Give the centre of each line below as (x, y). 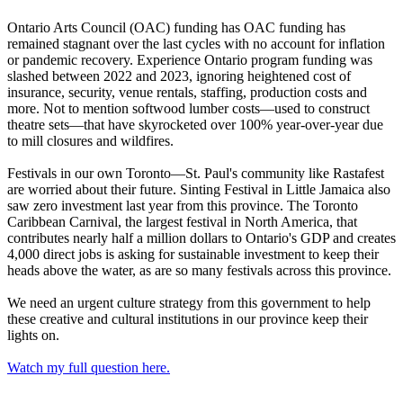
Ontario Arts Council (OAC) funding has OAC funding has (176, 27)
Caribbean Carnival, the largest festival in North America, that (182, 221)
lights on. (35, 335)
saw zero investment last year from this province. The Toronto (183, 205)
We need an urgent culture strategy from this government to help (189, 302)
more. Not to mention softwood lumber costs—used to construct (188, 108)
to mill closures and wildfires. (92, 140)
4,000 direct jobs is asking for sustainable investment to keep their (193, 254)
